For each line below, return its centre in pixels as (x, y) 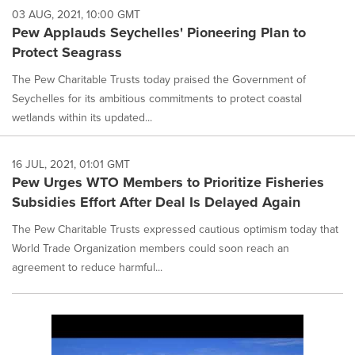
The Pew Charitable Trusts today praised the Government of (159, 79)
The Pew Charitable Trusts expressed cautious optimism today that (175, 229)
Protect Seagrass (67, 52)
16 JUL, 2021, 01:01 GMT (71, 164)
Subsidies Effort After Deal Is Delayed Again (156, 202)
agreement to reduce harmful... (87, 267)
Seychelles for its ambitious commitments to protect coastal (157, 98)
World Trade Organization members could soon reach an (151, 248)
